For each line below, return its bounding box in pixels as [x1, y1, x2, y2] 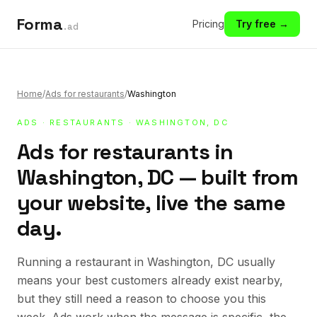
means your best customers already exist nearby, [17, 273, 283, 287]
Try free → [236, 18, 289, 30]
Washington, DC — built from [17, 163, 298, 191]
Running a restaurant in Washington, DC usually [17, 255, 275, 269]
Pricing [192, 18, 224, 30]
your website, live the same [17, 189, 285, 217]
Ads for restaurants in [17, 138, 234, 166]
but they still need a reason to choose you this [17, 292, 266, 306]
